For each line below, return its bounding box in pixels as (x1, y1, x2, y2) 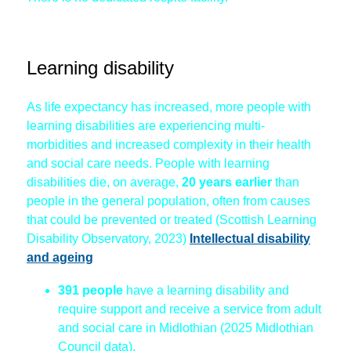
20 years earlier (182, 175, 272, 190)
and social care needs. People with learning (27, 157, 270, 171)
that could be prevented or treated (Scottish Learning (27, 213, 317, 227)
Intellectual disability (190, 232, 310, 246)
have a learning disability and (126, 284, 289, 298)
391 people (58, 284, 126, 298)
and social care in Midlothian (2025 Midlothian (58, 321, 313, 335)
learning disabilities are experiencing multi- (27, 119, 265, 133)
